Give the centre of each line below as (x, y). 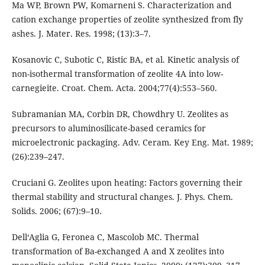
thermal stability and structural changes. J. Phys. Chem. (122, 197)
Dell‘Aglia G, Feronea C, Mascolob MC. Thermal (105, 237)
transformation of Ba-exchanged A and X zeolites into (118, 251)
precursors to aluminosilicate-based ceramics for (109, 128)
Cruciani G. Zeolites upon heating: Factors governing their (127, 183)
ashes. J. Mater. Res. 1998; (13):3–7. (81, 34)
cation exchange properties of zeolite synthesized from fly (127, 20)
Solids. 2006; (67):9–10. (56, 211)
